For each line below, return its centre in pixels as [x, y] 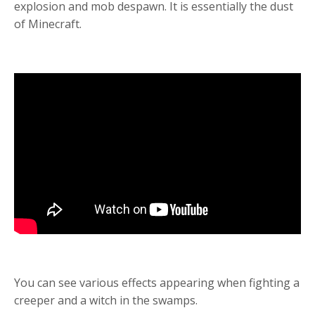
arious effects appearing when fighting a [192, 283]
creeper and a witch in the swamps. [107, 301]
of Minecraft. [48, 24]
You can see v [50, 283]
